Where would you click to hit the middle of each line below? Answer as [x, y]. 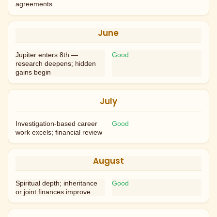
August [108, 161]
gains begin [33, 72]
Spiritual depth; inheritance [57, 183]
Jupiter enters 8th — [47, 55]
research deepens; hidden [56, 64]
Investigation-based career [57, 123]
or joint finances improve [53, 192]
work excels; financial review [59, 132]
